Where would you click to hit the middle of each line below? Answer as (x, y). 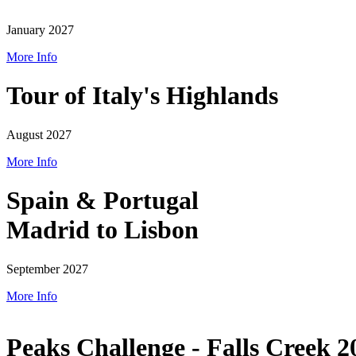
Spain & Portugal (103, 201)
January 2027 (40, 29)
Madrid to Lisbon (103, 230)
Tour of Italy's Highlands (142, 96)
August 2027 (39, 134)
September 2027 (47, 269)
